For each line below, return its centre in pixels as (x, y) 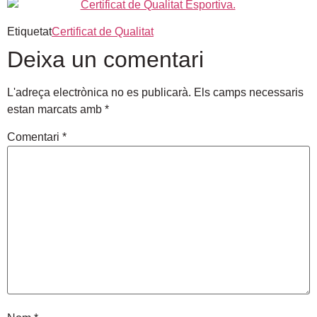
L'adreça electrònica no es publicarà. (99, 93)
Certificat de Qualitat (103, 32)
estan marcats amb (56, 110)
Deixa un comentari (105, 60)
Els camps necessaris (249, 93)
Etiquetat (29, 32)
